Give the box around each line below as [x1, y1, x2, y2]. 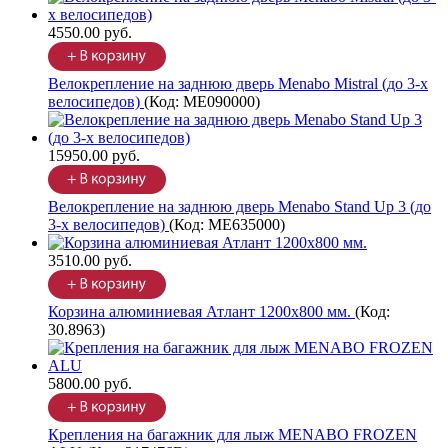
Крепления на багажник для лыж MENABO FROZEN [48, 426, 417, 444]
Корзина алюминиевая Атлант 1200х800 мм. [48, 303, 355, 321]
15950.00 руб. [48, 147, 140, 165]
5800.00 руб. [48, 375, 132, 393]
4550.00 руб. [48, 24, 132, 42]
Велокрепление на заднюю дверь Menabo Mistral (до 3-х [48, 75, 428, 93]
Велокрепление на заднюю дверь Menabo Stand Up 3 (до [48, 198, 431, 216]
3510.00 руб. [48, 252, 132, 270]
